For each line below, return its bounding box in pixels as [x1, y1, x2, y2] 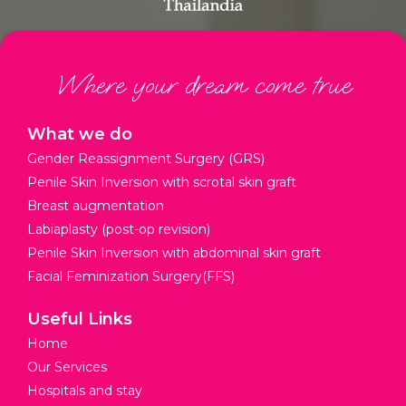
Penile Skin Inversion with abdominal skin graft [27, 244, 321, 261]
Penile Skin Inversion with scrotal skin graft [27, 173, 296, 190]
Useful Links [27, 308, 132, 329]
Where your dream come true [55, 67, 351, 101]
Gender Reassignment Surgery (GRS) [27, 150, 265, 167]
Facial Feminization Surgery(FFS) [27, 267, 235, 285]
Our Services [27, 358, 107, 375]
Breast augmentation [27, 197, 164, 214]
